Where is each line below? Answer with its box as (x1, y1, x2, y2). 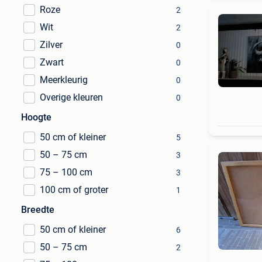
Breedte (21, 204, 54, 215)
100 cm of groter (40, 184, 108, 195)
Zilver (40, 39, 63, 50)
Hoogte (21, 112, 51, 123)
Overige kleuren (40, 92, 103, 103)
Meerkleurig (40, 74, 88, 85)
